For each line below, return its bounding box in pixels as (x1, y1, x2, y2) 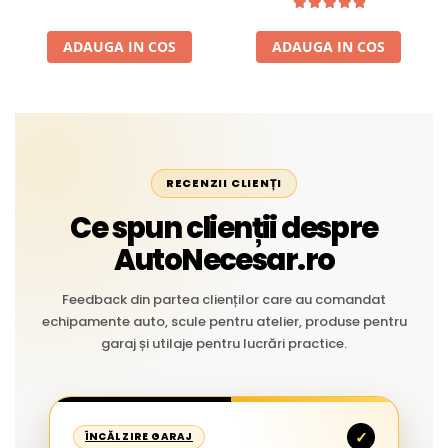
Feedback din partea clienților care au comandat (62, 290, 386, 309)
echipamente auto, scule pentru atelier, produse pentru (41, 312, 407, 331)
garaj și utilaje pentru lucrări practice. (101, 334, 347, 353)
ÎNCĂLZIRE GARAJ (85, 429, 193, 444)
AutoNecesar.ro (113, 240, 335, 280)
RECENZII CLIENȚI (165, 175, 283, 191)
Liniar (100, 18, 139, 37)
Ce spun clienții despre (70, 208, 378, 248)
